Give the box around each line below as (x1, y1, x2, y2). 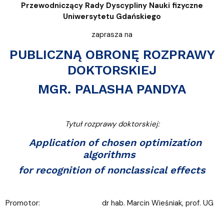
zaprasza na (91, 29, 132, 39)
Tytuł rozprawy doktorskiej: (64, 118, 159, 129)
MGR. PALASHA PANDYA (38, 81, 186, 96)
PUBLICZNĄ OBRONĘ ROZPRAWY (9, 46, 215, 62)
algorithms (82, 148, 141, 160)
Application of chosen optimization (22, 136, 201, 148)
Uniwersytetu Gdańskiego (63, 11, 161, 21)
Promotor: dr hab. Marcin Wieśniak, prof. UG (5, 197, 213, 208)
